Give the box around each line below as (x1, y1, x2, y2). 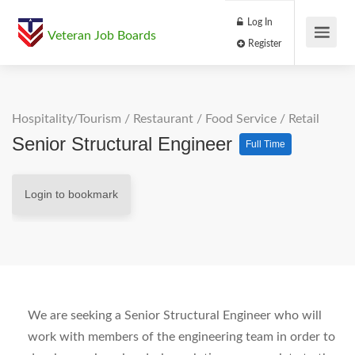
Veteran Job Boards (48, 29, 156, 42)
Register (288, 45, 331, 57)
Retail (288, 113, 319, 125)
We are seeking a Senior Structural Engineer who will (28, 309, 322, 322)
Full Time (246, 139, 285, 150)
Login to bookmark (25, 188, 118, 200)
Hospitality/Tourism (12, 113, 121, 125)
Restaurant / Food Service (133, 113, 277, 125)
